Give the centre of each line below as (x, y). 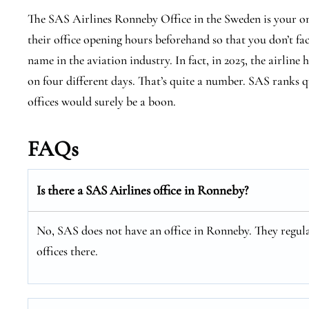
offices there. (67, 251)
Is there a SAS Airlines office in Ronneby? (142, 190)
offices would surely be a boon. (102, 101)
